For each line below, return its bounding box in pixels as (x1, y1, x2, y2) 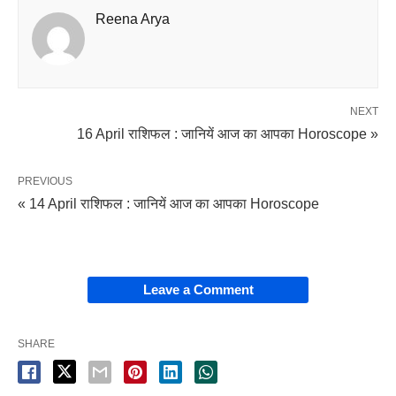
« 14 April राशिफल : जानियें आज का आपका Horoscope (18, 196, 319, 211)
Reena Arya (95, 11, 170, 27)
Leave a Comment (142, 282, 254, 297)
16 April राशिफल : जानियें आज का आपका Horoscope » (77, 126, 378, 141)
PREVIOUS (18, 175, 72, 187)
